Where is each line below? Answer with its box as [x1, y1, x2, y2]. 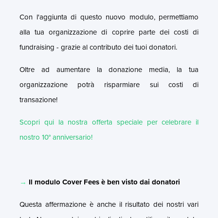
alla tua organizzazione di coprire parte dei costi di [19, 26, 199, 37]
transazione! [19, 94, 57, 105]
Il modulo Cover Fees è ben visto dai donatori [29, 176, 180, 187]
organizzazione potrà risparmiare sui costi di [19, 79, 199, 90]
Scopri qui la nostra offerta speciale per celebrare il [19, 116, 199, 127]
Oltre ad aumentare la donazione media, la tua [19, 64, 199, 75]
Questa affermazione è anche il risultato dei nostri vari [19, 199, 199, 210]
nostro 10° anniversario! [19, 131, 92, 143]
